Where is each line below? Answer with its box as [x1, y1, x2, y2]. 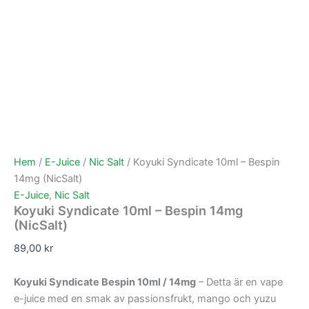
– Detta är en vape [196, 276, 283, 289]
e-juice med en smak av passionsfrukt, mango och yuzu [14, 292, 276, 306]
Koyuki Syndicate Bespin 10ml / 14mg [14, 276, 196, 289]
